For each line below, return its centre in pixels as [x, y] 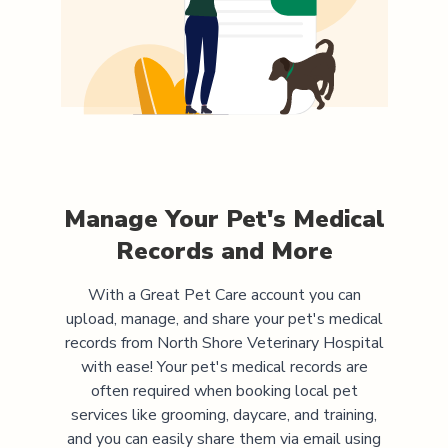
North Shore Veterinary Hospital [270, 342]
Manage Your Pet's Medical [224, 218]
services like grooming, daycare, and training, [224, 414]
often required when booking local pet [224, 390]
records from [110, 342]
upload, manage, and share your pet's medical [224, 318]
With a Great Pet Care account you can [224, 294]
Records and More [224, 250]
